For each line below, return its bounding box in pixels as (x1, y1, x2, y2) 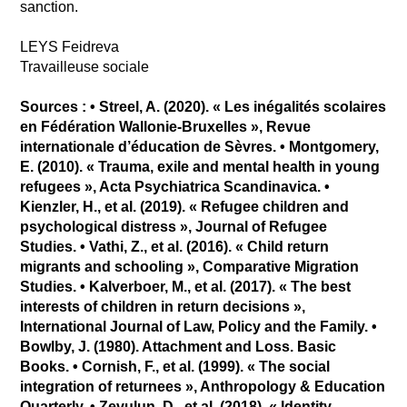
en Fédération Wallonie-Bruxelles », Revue (20, 118, 312, 134)
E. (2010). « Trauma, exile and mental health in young (20, 158, 381, 174)
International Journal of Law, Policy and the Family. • (20, 318, 378, 334)
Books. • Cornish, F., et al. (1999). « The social (20, 358, 331, 374)
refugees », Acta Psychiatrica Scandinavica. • (20, 178, 331, 194)
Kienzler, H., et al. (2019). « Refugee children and (20, 198, 350, 214)
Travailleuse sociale (20, 58, 150, 74)
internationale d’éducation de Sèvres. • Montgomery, (20, 138, 380, 154)
